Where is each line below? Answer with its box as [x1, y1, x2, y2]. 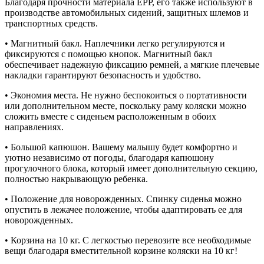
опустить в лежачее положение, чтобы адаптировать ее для [5, 204, 242, 215]
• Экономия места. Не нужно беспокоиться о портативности [5, 90, 247, 101]
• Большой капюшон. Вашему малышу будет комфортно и [5, 142, 237, 153]
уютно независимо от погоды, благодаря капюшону [5, 153, 214, 163]
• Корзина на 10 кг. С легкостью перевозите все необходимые [5, 235, 251, 246]
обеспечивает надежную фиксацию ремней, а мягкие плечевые [5, 60, 259, 70]
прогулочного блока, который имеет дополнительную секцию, [5, 163, 258, 174]
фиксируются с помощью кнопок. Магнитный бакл [5, 49, 212, 60]
